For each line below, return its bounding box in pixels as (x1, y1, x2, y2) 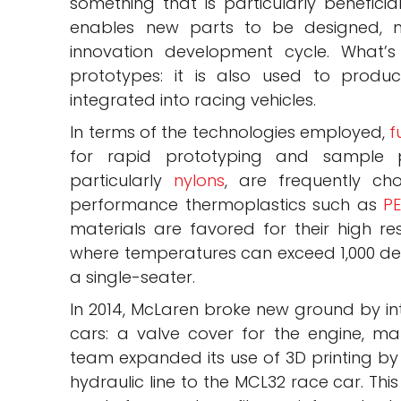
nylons (174, 168, 226, 192)
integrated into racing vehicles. (70, 88, 317, 111)
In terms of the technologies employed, (70, 120, 390, 143)
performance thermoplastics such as (70, 192, 383, 216)
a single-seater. (70, 265, 196, 288)
